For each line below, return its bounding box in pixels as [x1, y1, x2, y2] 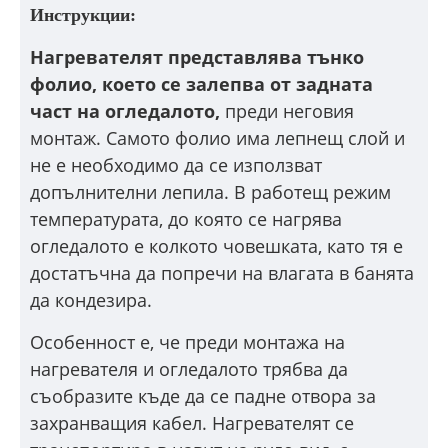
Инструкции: [30, 5, 141, 25]
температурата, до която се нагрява [30, 207, 342, 231]
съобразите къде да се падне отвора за [30, 384, 376, 408]
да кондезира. [30, 288, 152, 312]
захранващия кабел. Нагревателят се [30, 411, 354, 435]
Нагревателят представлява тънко [30, 45, 364, 69]
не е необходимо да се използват [30, 153, 322, 177]
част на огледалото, [30, 99, 220, 123]
